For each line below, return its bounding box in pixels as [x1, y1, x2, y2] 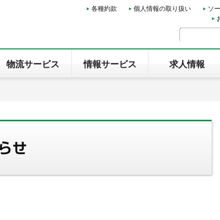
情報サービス [83, 59, 137, 69]
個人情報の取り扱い [134, 5, 191, 12]
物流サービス [6, 59, 60, 69]
